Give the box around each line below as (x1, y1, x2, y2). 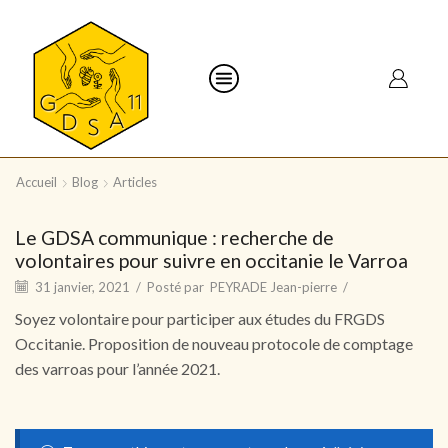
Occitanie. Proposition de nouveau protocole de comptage (15, 333, 413, 353)
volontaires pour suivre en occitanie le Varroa (15, 248, 408, 272)
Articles (113, 173, 157, 190)
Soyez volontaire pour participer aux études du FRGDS (15, 308, 385, 328)
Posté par (147, 278, 204, 295)
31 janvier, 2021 (32, 278, 130, 295)
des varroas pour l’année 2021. (15, 358, 220, 378)
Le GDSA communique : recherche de (15, 225, 334, 249)
